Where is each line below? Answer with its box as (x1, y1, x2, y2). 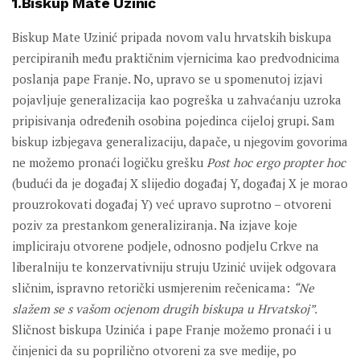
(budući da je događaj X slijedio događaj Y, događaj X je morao (12, 175, 348, 192)
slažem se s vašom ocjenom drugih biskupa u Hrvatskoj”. (12, 301, 317, 317)
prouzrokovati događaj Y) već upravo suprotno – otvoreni (12, 196, 331, 213)
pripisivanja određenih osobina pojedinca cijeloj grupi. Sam (12, 112, 334, 129)
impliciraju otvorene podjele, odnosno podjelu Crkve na (12, 238, 319, 255)
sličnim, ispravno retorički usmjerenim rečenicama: (12, 280, 293, 297)
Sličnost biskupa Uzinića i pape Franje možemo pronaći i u (12, 321, 331, 338)
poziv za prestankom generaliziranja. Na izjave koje (12, 217, 297, 234)
